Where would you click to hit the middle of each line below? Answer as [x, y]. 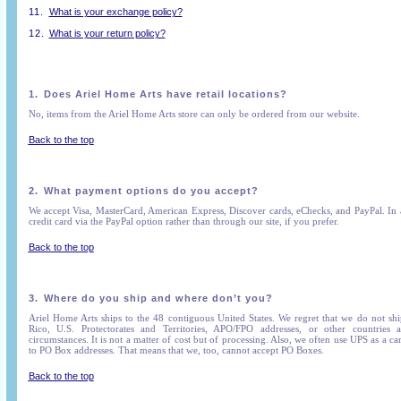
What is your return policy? [107, 33]
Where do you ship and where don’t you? [158, 298]
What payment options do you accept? [151, 191]
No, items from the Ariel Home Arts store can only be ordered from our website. [194, 114]
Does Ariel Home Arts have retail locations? [165, 94]
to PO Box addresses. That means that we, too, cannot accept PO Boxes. [176, 350]
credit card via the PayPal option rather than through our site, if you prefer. [185, 221]
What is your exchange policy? [115, 12]
